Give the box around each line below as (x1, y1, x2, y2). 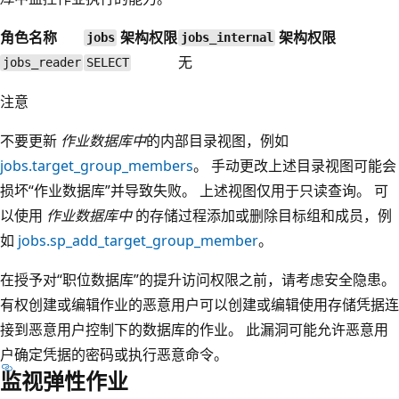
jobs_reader (2, 55, 81, 70)
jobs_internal (180, 30, 273, 45)
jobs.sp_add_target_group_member (18, 230, 258, 250)
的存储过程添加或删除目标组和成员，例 (132, 205, 392, 225)
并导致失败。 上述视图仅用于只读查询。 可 (110, 180, 388, 200)
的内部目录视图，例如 (146, 130, 289, 151)
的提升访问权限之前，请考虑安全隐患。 (139, 269, 395, 289)
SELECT (85, 55, 129, 70)
